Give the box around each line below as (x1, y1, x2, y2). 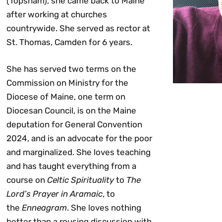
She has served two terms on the (6, 63, 137, 74)
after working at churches (6, 9, 108, 19)
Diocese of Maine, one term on (6, 91, 126, 102)
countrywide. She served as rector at (6, 23, 151, 33)
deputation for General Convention (6, 119, 143, 129)
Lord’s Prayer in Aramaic (6, 188, 103, 199)
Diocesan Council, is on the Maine (6, 105, 137, 115)
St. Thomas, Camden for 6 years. (6, 37, 133, 47)
